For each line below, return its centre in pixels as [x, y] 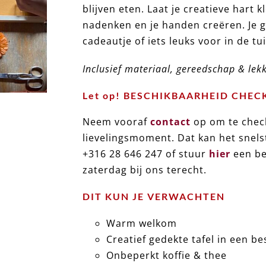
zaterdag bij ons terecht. [145, 170]
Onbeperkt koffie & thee [167, 255]
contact [171, 122]
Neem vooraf [117, 122]
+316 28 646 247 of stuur [146, 154]
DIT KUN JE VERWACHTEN [154, 197]
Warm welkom [142, 223]
